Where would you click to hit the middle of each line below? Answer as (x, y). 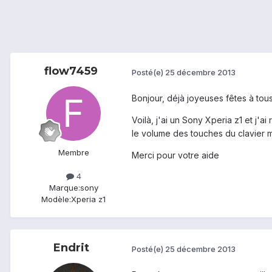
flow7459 (71, 71)
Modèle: (56, 199)
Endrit (71, 248)
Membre (73, 153)
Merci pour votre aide (175, 155)
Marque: (64, 188)
